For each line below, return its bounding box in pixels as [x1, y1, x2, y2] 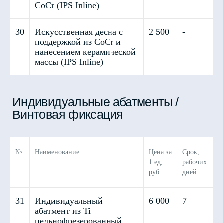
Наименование [35, 148, 79, 156]
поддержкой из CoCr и [35, 37, 121, 47]
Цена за [149, 148, 172, 156]
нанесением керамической [35, 47, 136, 57]
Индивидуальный [35, 196, 103, 206]
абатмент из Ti [35, 206, 91, 216]
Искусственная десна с [35, 27, 123, 37]
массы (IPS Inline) [35, 57, 103, 67]
